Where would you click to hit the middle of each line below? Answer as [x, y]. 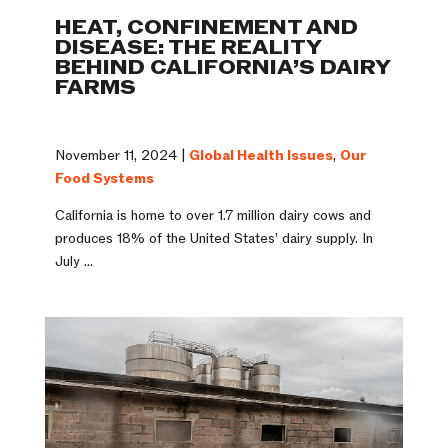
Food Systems [104, 179]
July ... [73, 262]
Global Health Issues [260, 156]
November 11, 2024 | [121, 156]
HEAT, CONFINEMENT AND [206, 28]
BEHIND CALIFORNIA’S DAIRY [222, 68]
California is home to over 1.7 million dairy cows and [212, 216]
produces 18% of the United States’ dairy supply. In [213, 239]
